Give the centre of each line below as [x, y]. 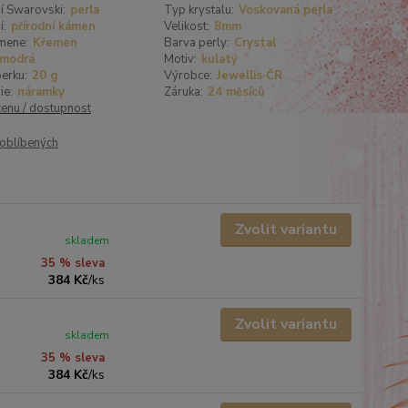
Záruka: [184, 92]
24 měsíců [237, 92]
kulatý [220, 59]
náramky [41, 92]
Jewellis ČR [250, 76]
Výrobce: [189, 76]
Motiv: [181, 59]
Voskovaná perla [286, 10]
